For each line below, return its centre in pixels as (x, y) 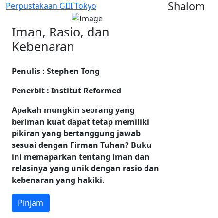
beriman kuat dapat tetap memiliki (81, 121)
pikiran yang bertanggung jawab (76, 133)
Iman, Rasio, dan (61, 31)
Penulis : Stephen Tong (56, 71)
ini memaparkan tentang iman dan (81, 156)
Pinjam (31, 203)
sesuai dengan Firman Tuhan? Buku (82, 145)
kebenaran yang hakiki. (58, 180)
